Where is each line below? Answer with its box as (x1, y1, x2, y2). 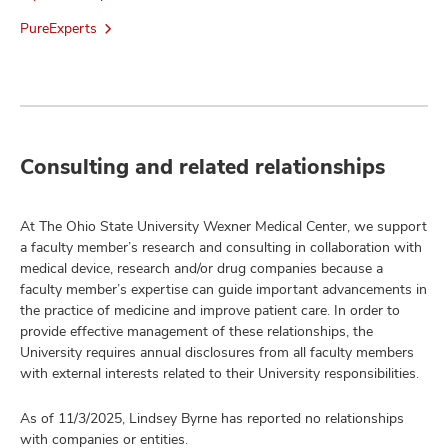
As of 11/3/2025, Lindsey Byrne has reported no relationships (20, 408, 404, 427)
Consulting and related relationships (20, 152, 385, 180)
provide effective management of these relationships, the (20, 321, 373, 340)
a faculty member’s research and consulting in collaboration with (20, 237, 422, 256)
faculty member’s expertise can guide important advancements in (20, 279, 427, 298)
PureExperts (20, 18, 97, 37)
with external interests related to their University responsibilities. (20, 363, 419, 382)
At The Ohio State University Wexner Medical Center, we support (20, 216, 427, 235)
